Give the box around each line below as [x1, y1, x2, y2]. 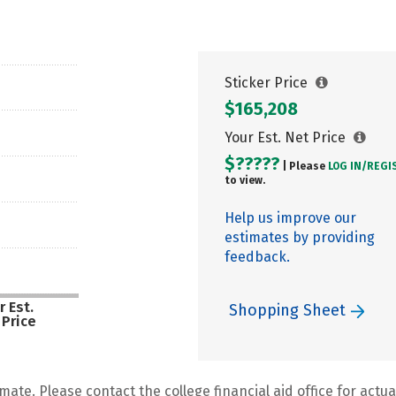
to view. [225, 174, 265, 187]
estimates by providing [225, 229, 375, 246]
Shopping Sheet [229, 301, 350, 320]
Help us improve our [225, 209, 356, 226]
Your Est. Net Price [225, 129, 349, 146]
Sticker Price [225, 74, 311, 91]
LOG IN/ [328, 160, 367, 172]
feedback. [225, 248, 290, 265]
